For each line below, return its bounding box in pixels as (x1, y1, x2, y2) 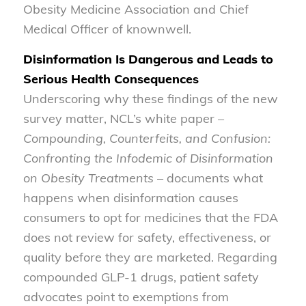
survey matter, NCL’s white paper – (23, 111, 224, 127)
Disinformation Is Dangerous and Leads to (23, 51, 273, 68)
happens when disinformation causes (23, 190, 238, 206)
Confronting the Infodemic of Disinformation (23, 150, 273, 167)
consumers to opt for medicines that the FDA (23, 210, 278, 226)
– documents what (153, 170, 263, 186)
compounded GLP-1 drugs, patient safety (23, 269, 259, 286)
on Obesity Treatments (23, 170, 154, 186)
